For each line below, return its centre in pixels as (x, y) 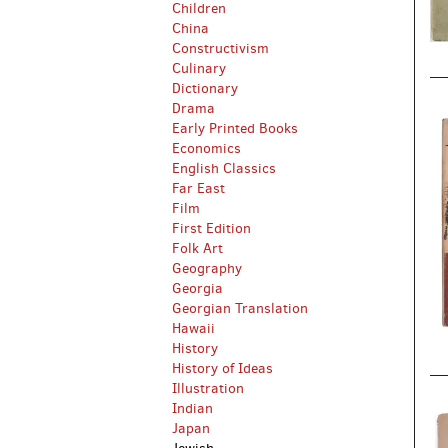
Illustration (208, 388)
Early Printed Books (235, 128)
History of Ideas (222, 368)
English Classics (224, 168)
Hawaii (193, 328)
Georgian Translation (240, 308)
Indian (192, 408)
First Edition (211, 228)
